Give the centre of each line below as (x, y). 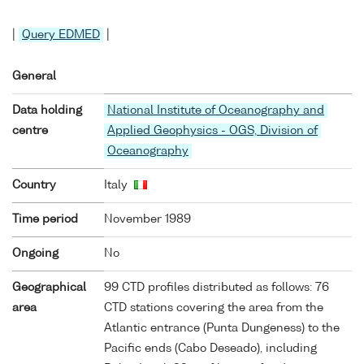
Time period (45, 219)
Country (34, 185)
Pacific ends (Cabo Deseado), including (210, 348)
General (34, 76)
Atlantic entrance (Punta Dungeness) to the (222, 328)
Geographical (49, 287)
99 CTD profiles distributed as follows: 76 (217, 287)
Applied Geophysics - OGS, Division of (212, 130)
